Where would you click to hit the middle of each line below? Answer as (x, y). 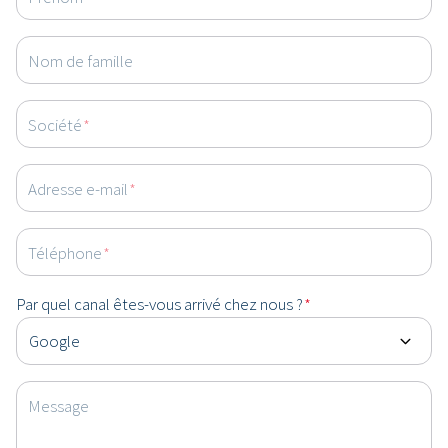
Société (55, 124)
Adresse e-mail (78, 188)
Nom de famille (80, 60)
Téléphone (65, 252)
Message (58, 405)
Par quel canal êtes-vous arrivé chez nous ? (159, 304)
